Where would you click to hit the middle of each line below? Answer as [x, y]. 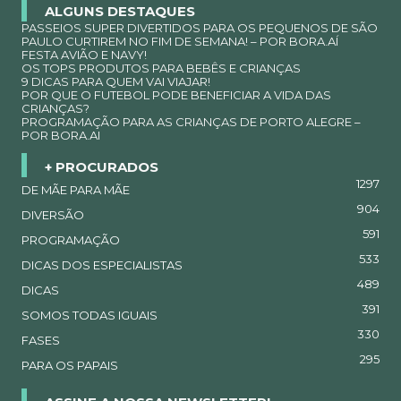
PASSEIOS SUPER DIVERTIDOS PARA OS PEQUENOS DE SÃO [200, 27]
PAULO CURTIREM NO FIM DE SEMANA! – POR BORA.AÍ [180, 41]
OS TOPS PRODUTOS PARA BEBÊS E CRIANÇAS [161, 68]
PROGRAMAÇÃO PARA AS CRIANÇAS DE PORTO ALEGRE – [191, 121]
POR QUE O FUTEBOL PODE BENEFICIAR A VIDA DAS [176, 94]
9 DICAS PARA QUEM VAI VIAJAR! [116, 81]
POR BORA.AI [61, 135]
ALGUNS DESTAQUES [120, 11]
